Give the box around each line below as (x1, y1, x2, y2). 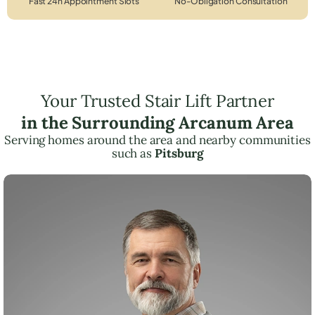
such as (111, 145, 155, 161)
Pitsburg (155, 145, 204, 161)
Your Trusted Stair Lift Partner (41, 89, 274, 112)
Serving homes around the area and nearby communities (4, 131, 311, 148)
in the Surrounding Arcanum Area (21, 111, 294, 134)
